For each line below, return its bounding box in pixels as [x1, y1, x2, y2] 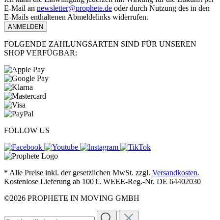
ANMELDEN [8, 23, 43, 31]
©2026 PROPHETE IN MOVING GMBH [4, 194, 139, 203]
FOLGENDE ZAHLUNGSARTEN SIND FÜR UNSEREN [4, 40, 196, 49]
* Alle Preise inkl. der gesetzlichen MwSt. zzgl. [4, 168, 152, 177]
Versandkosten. [152, 168, 199, 177]
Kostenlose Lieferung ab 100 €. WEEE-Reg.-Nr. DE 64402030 [4, 177, 201, 186]
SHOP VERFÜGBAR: [4, 49, 77, 57]
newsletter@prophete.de [37, 4, 112, 13]
